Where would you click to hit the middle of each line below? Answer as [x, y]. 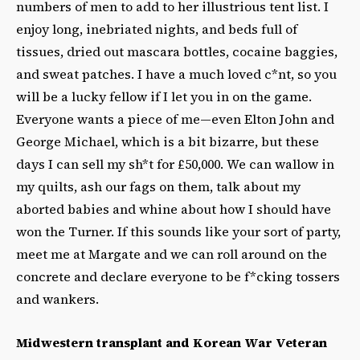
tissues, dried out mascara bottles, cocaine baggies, [177, 51]
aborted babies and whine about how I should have [174, 209]
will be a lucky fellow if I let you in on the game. [164, 96]
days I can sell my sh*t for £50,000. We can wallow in [175, 164]
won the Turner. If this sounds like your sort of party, [178, 231]
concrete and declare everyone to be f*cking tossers [178, 276]
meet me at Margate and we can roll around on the [172, 254]
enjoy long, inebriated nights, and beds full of [157, 29]
